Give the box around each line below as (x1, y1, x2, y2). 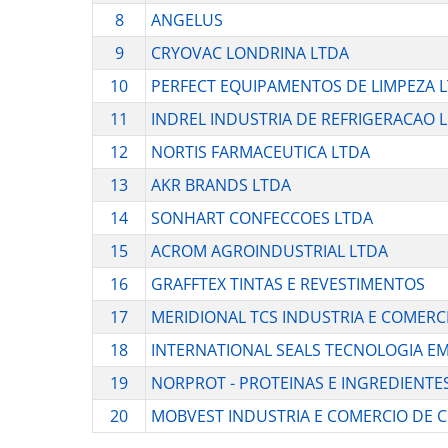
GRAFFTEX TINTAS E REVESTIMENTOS (150, 273, 425, 296)
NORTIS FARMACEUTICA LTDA (150, 141, 370, 164)
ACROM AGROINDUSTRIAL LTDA (150, 240, 388, 263)
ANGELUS (150, 9, 223, 32)
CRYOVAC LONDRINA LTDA (150, 42, 349, 65)
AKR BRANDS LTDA (150, 174, 291, 197)
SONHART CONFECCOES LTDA (150, 207, 373, 230)
